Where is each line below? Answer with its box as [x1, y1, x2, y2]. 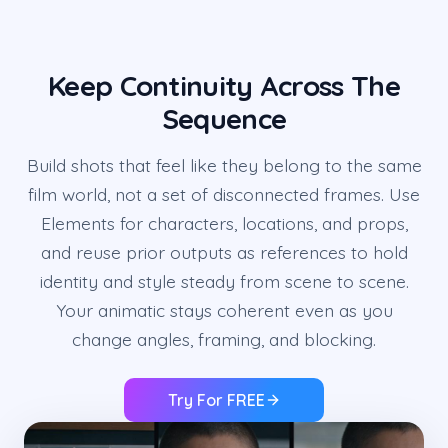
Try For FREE [167, 390, 265, 411]
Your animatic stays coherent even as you [55, 299, 393, 322]
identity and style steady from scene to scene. [39, 270, 409, 293]
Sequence [161, 101, 287, 137]
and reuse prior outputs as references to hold [40, 241, 408, 264]
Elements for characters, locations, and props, [40, 212, 408, 235]
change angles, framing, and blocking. [72, 328, 376, 351]
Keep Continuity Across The [48, 68, 400, 104]
